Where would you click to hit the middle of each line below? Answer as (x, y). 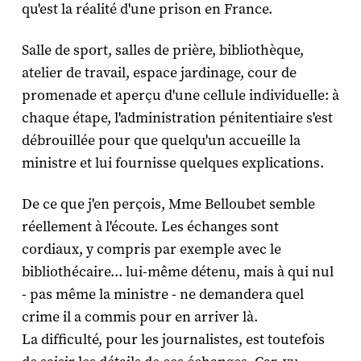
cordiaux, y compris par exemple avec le (151, 250)
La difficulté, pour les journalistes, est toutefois (173, 340)
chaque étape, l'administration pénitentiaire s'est (177, 118)
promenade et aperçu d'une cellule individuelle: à (180, 96)
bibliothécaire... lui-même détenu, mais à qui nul (177, 272)
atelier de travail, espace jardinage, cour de (159, 73)
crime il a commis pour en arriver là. (139, 317)
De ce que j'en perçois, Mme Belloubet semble (168, 205)
